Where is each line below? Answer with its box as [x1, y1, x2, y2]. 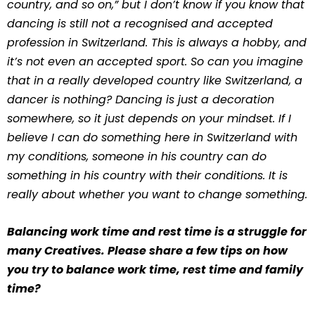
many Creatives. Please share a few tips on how [7, 243, 288, 259]
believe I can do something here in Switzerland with [7, 129, 297, 146]
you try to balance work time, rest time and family [7, 262, 303, 278]
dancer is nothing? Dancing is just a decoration [7, 91, 274, 108]
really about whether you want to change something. [7, 186, 307, 202]
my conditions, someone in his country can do [7, 148, 266, 165]
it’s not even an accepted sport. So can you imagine [7, 53, 303, 70]
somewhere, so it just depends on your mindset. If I [7, 110, 291, 127]
